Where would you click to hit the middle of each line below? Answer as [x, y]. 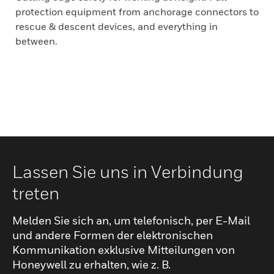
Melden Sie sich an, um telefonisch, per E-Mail [131, 220]
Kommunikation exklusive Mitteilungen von [124, 250]
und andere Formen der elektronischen [113, 235]
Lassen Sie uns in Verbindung [128, 172]
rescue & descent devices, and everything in [117, 26]
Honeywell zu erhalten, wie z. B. [91, 265]
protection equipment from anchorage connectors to [137, 12]
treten [36, 193]
